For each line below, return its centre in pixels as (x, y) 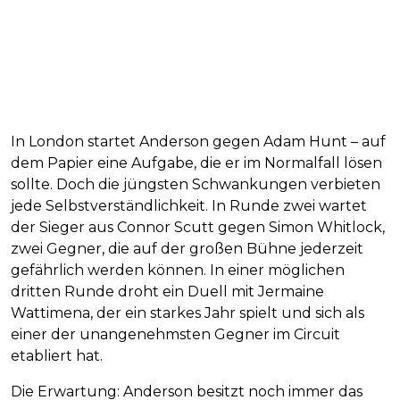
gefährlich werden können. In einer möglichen (178, 271)
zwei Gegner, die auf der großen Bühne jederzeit (187, 249)
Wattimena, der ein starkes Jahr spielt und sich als (187, 313)
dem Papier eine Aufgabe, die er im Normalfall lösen (196, 163)
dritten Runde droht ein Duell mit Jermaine (167, 292)
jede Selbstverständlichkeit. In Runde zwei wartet (189, 206)
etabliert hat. (57, 356)
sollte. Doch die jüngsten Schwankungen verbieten (196, 185)
